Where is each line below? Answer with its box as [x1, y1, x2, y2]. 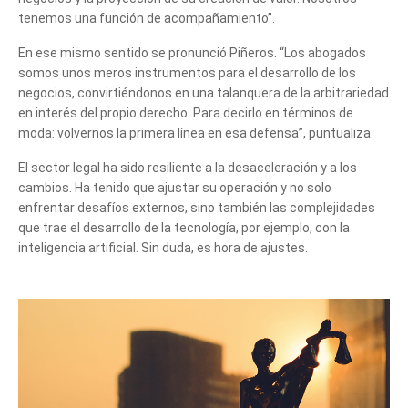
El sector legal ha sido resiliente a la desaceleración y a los [18, 159, 357, 175]
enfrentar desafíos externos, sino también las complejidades [18, 199, 375, 215]
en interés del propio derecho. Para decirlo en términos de [18, 105, 353, 120]
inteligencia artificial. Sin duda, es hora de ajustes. [18, 240, 308, 255]
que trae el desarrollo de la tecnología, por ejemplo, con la [18, 219, 350, 235]
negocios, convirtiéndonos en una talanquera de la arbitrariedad [18, 85, 389, 100]
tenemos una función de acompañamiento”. [18, 10, 275, 25]
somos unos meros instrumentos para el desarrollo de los [18, 65, 356, 80]
